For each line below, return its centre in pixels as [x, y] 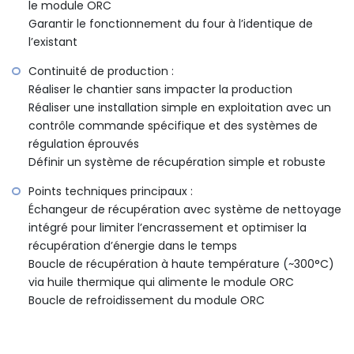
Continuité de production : [101, 72]
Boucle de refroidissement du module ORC [147, 301]
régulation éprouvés [84, 144]
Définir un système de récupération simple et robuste [177, 162]
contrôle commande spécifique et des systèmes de [173, 126]
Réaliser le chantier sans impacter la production [160, 90]
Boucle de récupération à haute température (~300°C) [181, 264]
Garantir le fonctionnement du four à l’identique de [171, 24]
